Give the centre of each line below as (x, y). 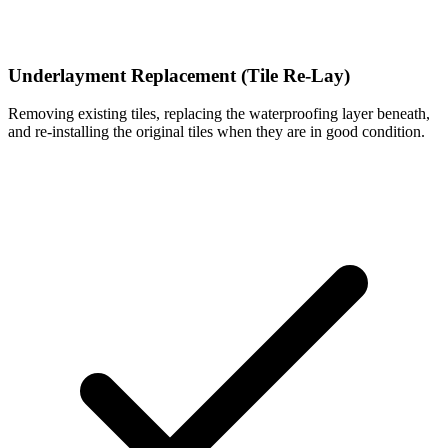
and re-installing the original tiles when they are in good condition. (216, 132)
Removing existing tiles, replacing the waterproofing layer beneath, (219, 114)
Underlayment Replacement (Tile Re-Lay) (179, 75)
